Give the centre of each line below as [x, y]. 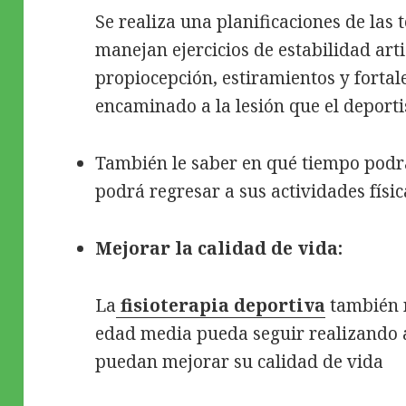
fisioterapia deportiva [221, 305]
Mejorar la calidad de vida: [219, 248]
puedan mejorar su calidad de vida [240, 361]
